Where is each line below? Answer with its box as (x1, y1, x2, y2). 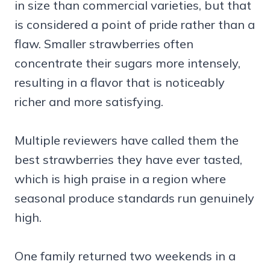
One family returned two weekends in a (14, 248, 236, 264)
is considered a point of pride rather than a (14, 17, 255, 33)
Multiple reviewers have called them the (14, 133, 239, 148)
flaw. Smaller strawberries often (14, 36, 193, 52)
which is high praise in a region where (14, 171, 226, 187)
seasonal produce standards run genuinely (14, 190, 254, 206)
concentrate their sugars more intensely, (14, 55, 240, 71)
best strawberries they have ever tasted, (14, 152, 242, 168)
